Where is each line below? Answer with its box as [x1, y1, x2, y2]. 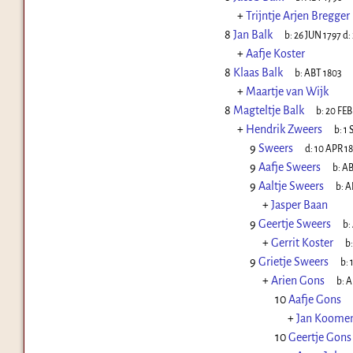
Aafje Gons [288, 293, 341, 307]
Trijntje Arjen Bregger [245, 9, 350, 23]
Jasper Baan [270, 199, 328, 212]
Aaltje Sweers [258, 180, 324, 193]
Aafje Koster [245, 47, 305, 61]
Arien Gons [270, 274, 325, 288]
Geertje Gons [288, 331, 351, 344]
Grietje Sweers [258, 255, 329, 269]
